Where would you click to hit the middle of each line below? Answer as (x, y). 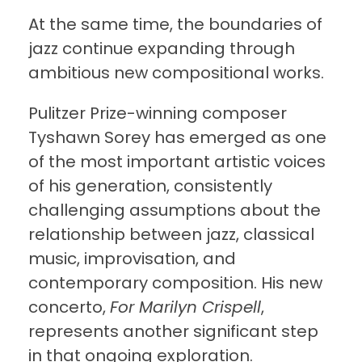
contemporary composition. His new (175, 283)
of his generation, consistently (150, 186)
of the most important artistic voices (177, 162)
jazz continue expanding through (162, 49)
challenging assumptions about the (175, 210)
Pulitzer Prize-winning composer (158, 114)
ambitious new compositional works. (176, 73)
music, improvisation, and (132, 259)
